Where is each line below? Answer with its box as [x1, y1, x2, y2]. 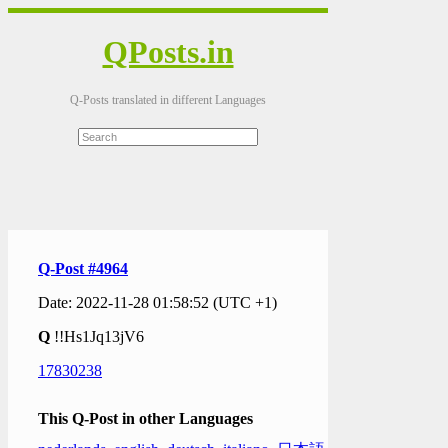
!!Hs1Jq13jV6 [54, 327, 144, 345]
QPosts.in [102, 34, 234, 71]
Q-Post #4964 [38, 259, 128, 277]
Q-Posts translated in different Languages [70, 92, 266, 107]
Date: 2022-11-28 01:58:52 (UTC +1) [38, 293, 277, 311]
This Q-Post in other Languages [38, 409, 253, 427]
